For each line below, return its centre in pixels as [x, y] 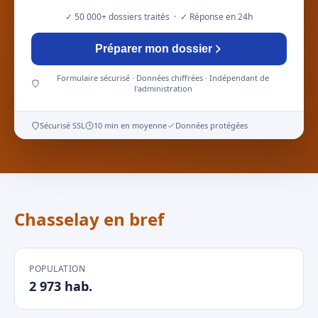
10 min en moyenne [130, 125]
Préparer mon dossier [153, 49]
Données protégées [212, 125]
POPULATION [57, 269]
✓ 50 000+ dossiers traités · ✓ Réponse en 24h [159, 17]
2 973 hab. [61, 286]
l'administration [163, 88]
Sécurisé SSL [62, 125]
